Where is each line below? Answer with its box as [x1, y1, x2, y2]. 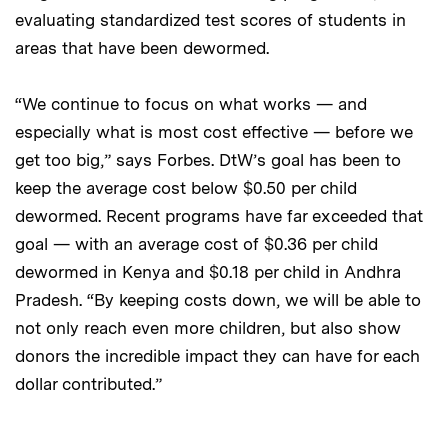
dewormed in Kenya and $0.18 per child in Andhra [15, 261, 401, 282]
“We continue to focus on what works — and [15, 93, 367, 114]
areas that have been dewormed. [15, 37, 269, 58]
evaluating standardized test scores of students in [15, 9, 406, 30]
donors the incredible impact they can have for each [15, 345, 420, 366]
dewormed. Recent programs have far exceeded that [15, 205, 423, 226]
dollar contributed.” [15, 373, 162, 394]
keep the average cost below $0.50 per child [15, 177, 357, 198]
